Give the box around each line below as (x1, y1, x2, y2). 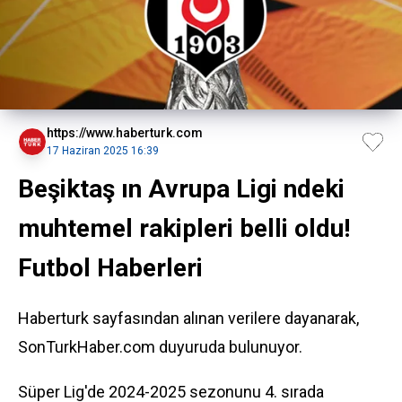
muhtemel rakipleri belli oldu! (18, 214, 350, 243)
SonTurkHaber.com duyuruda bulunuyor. (18, 337, 302, 356)
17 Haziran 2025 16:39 (47, 144, 159, 157)
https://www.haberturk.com (47, 126, 203, 140)
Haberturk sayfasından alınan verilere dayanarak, (18, 309, 359, 328)
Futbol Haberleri (18, 253, 203, 283)
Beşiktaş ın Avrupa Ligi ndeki (18, 174, 345, 204)
